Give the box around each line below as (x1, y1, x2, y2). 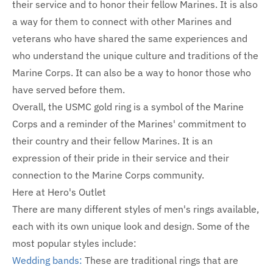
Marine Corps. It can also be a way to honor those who (12, 66, 251, 79)
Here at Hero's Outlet (12, 186, 108, 199)
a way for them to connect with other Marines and (12, 15, 232, 28)
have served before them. (12, 83, 125, 96)
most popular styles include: (12, 237, 136, 250)
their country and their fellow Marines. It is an (12, 135, 213, 147)
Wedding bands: (12, 254, 82, 267)
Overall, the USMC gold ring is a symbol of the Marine (12, 101, 244, 113)
